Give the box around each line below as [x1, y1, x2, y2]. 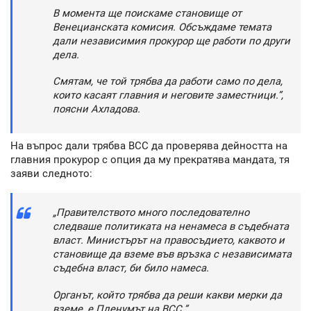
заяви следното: [10, 167, 92, 180]
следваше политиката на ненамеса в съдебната [53, 220, 289, 233]
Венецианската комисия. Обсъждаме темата [53, 20, 271, 33]
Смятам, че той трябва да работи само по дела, [53, 75, 283, 88]
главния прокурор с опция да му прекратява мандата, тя [10, 153, 289, 166]
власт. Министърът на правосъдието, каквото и [53, 234, 285, 247]
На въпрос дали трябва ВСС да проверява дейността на [10, 139, 287, 152]
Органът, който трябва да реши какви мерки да [53, 288, 282, 301]
